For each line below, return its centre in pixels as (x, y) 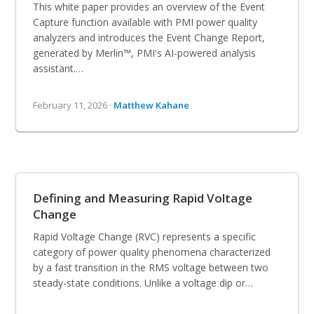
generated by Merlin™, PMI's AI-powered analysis (145, 53)
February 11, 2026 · (74, 105)
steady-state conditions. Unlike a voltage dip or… (143, 282)
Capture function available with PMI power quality (145, 22)
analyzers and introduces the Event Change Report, (149, 37)
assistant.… (59, 68)
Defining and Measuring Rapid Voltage (143, 198)
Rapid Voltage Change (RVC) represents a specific (145, 236)
